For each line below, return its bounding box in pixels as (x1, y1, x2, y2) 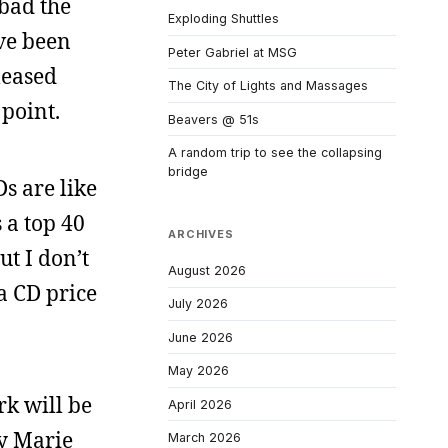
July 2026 (168, 296, 228, 312)
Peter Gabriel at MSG (168, 44, 297, 60)
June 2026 (168, 329, 233, 345)
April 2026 (168, 396, 232, 412)
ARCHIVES (168, 227, 234, 242)
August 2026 (168, 262, 246, 278)
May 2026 (168, 363, 229, 379)
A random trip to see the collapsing (168, 145, 382, 161)
